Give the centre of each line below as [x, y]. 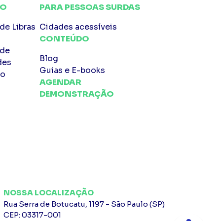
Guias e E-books [72, 70]
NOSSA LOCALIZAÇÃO [49, 192]
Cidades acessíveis [78, 27]
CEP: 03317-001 [32, 215]
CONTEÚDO [64, 38]
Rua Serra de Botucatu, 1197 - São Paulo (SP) [84, 204]
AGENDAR [60, 82]
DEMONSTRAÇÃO [76, 94]
